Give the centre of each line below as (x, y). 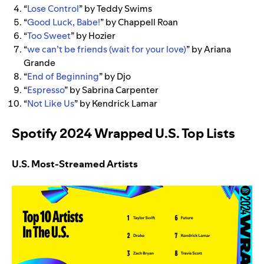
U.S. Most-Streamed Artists (75, 164)
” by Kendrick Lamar (116, 103)
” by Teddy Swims (116, 8)
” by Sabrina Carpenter (111, 90)
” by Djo (115, 76)
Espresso (46, 90)
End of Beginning (63, 76)
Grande (39, 62)
